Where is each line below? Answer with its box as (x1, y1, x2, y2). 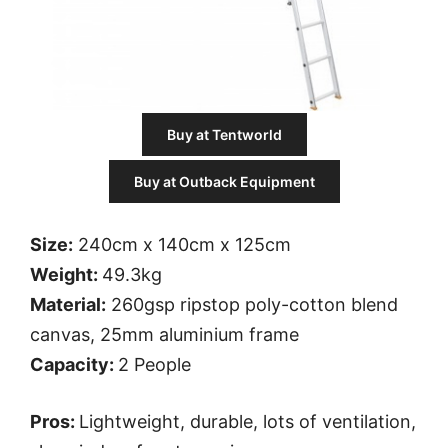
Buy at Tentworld (166, 126, 282, 144)
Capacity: (30, 354, 118, 376)
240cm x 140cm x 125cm (73, 234, 291, 256)
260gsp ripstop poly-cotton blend (106, 294, 398, 316)
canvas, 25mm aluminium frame (30, 324, 299, 346)
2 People (118, 354, 191, 376)
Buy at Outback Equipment (133, 173, 315, 191)
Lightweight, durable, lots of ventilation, (79, 411, 416, 433)
